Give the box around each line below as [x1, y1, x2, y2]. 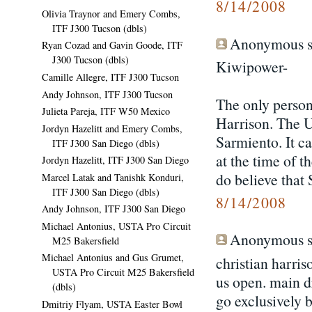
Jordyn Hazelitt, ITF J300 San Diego [42, 153, 189, 167]
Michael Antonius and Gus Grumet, [42, 251, 184, 265]
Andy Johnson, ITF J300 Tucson [42, 87, 173, 101]
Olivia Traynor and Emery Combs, [42, 6, 180, 20]
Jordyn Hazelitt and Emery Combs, [42, 121, 182, 135]
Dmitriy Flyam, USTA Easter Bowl [42, 297, 182, 311]
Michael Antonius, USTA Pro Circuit [42, 219, 191, 233]
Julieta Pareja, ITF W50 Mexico [42, 104, 170, 118]
